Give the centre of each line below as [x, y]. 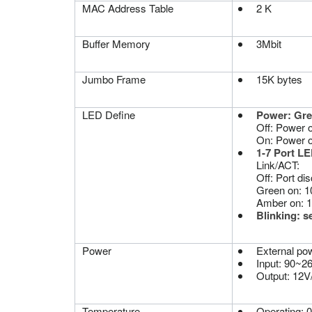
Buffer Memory [116, 43]
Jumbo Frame [114, 79]
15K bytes [279, 79]
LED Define [109, 114]
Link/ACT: [278, 164]
